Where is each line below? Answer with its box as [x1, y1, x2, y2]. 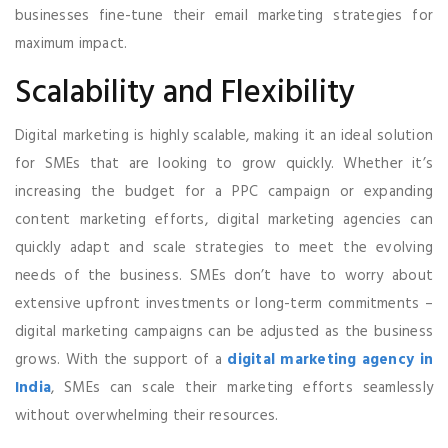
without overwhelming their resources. [15, 403, 279, 428]
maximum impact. [15, 31, 128, 56]
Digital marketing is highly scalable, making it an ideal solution [15, 123, 433, 148]
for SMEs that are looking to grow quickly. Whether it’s [15, 151, 433, 176]
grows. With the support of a [15, 347, 228, 372]
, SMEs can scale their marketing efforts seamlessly [51, 375, 433, 400]
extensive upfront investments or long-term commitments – [15, 291, 433, 316]
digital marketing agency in [227, 347, 433, 372]
